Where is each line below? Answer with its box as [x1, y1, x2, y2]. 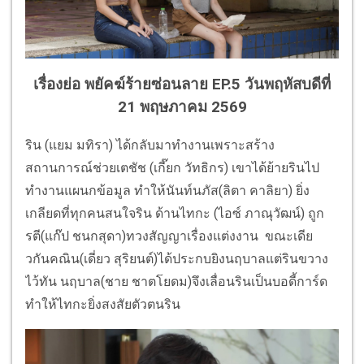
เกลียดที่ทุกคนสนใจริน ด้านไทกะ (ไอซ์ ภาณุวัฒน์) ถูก [25, 206, 324, 222]
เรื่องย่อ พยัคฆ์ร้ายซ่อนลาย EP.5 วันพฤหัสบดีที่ [33, 76, 331, 94]
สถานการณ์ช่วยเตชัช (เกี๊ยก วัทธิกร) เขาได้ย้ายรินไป [25, 160, 319, 176]
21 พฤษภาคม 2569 [117, 98, 247, 117]
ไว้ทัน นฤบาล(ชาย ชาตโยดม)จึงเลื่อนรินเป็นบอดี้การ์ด [25, 274, 327, 290]
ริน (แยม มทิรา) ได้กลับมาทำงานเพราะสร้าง [25, 137, 275, 154]
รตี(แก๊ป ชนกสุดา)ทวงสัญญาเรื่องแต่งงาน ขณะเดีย [25, 228, 313, 245]
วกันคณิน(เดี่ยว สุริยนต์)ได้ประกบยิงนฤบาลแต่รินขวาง [25, 251, 328, 267]
